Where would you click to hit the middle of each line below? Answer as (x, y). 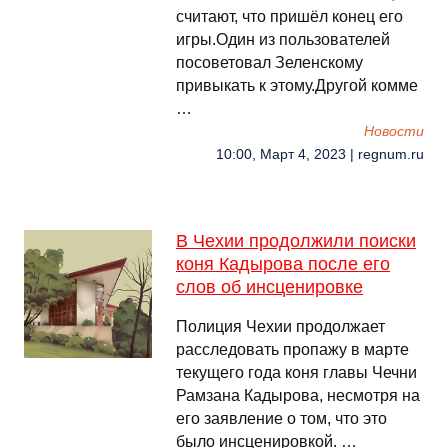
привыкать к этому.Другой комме (297, 85)
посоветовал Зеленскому (269, 62)
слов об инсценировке (269, 287)
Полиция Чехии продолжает (280, 326)
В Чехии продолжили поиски (296, 241)
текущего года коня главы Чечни (296, 372)
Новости (394, 131)
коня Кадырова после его (283, 264)
